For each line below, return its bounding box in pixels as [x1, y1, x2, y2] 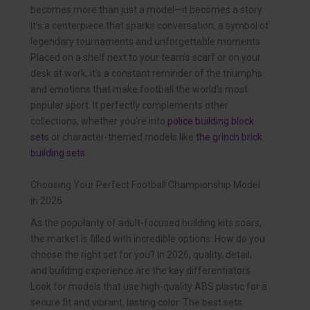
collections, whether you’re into [30, 116, 167, 127]
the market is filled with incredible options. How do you [30, 233, 265, 245]
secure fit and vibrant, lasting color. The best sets [30, 297, 242, 309]
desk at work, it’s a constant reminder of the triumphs [30, 68, 262, 80]
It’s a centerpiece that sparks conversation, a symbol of [30, 20, 269, 32]
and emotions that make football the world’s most [30, 84, 248, 95]
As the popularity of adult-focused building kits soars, [30, 217, 262, 229]
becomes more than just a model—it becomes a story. [30, 4, 264, 16]
